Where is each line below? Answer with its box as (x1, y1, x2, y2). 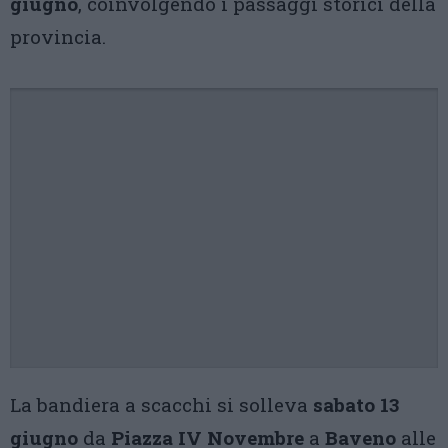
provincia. (10, 24, 106, 49)
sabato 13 (313, 392, 399, 417)
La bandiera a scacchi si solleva (10, 392, 313, 417)
